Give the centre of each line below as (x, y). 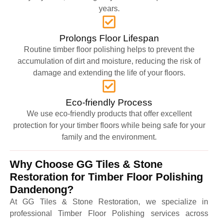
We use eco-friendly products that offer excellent (109, 113)
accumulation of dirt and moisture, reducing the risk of (109, 61)
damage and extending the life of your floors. (109, 73)
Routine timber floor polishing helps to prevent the (109, 49)
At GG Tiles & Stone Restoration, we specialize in (109, 201)
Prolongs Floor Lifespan (109, 38)
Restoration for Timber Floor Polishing (106, 177)
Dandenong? (42, 189)
